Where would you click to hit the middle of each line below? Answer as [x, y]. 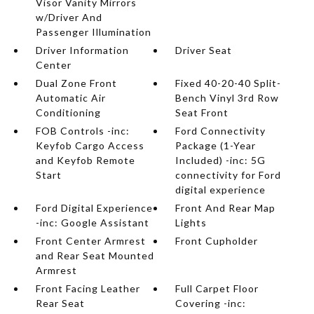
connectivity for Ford [228, 175]
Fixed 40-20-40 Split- [228, 83]
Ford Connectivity [221, 131]
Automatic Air [70, 98]
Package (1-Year [216, 145]
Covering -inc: [211, 303]
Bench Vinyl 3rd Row [227, 98]
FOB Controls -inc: [82, 131]
